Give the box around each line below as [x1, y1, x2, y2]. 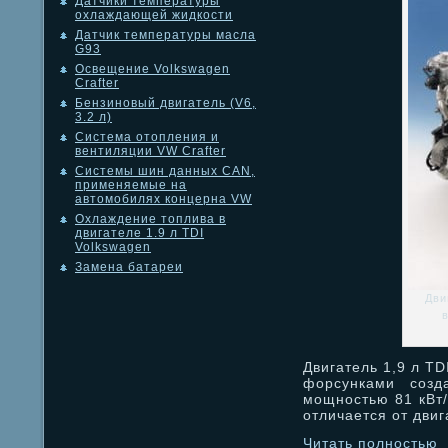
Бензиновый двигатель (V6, [75, 96, 256, 111]
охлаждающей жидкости [75, 8, 233, 23]
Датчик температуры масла [75, 28, 256, 43]
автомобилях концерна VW [75, 192, 252, 207]
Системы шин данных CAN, [75, 164, 255, 179]
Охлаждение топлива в [75, 212, 226, 227]
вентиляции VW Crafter [75, 144, 226, 159]
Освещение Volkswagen [75, 62, 230, 77]
